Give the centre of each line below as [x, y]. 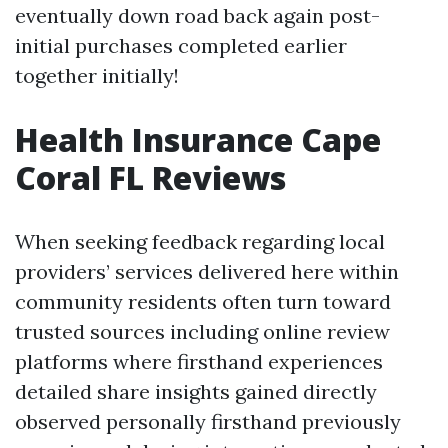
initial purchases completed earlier [181, 45]
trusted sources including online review [202, 331]
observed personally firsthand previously [208, 421]
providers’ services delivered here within [207, 271]
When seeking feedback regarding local [200, 241]
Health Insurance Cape [198, 139]
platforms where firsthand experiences [199, 361]
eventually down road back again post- [197, 15]
